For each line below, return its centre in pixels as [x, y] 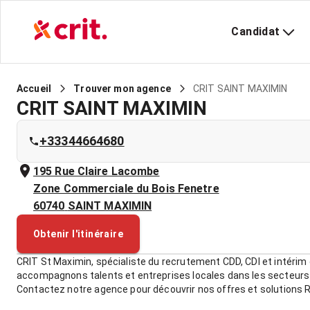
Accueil [34, 89]
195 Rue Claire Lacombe [97, 171]
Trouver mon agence [122, 89]
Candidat [256, 31]
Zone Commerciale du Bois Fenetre [126, 189]
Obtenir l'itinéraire [78, 234]
